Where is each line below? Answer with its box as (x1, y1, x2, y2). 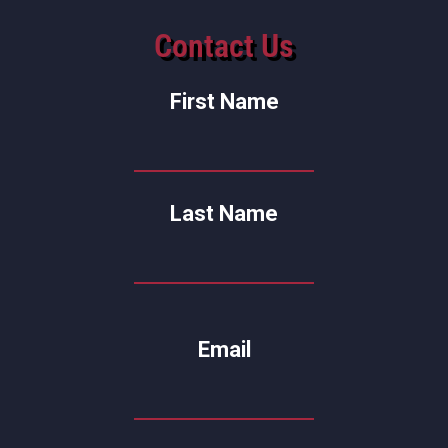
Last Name (170, 200, 278, 226)
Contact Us (154, 26, 294, 65)
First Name (169, 88, 279, 114)
